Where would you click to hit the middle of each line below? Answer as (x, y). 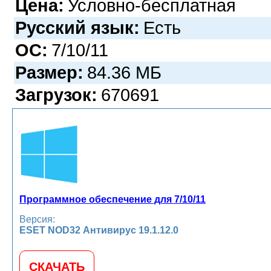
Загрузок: (56, 95)
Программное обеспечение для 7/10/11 (113, 199)
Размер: (49, 72)
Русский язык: (77, 28)
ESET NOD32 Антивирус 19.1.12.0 (99, 230)
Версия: (37, 219)
